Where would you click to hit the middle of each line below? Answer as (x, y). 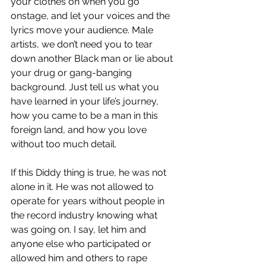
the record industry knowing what (85, 216)
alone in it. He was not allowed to (83, 187)
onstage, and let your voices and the (91, 16)
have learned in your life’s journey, (86, 102)
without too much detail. (64, 144)
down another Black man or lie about (93, 59)
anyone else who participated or (82, 244)
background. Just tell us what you (86, 87)
